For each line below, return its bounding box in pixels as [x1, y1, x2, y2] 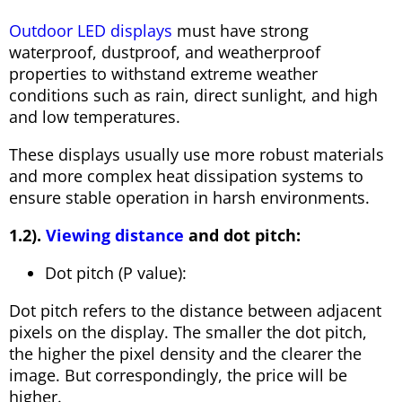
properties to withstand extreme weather [9, 62, 318, 84]
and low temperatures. [9, 105, 180, 127]
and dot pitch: [184, 223, 301, 246]
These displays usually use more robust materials [9, 143, 384, 165]
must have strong [172, 19, 309, 41]
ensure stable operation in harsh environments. [9, 186, 370, 208]
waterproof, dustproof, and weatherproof [9, 40, 320, 63]
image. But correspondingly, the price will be [9, 363, 347, 386]
